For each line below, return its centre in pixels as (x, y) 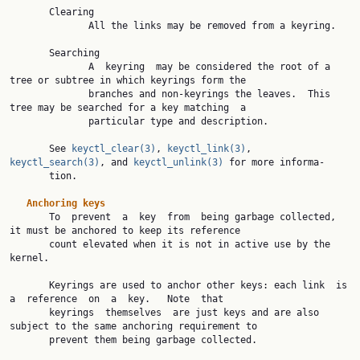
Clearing (29, 12)
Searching (29, 53)
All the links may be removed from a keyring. (49, 26)
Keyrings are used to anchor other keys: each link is (29, 285)
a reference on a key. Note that (117, 299)
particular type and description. (49, 121)
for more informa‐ (274, 162)
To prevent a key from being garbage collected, (29, 217)
